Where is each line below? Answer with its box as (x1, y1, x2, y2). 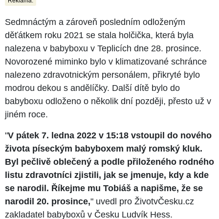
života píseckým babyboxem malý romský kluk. (5, 143, 202, 153)
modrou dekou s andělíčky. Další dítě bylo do (5, 83, 180, 93)
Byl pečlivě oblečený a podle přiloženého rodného (5, 156, 214, 167)
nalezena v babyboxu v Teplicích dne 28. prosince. (5, 43, 201, 53)
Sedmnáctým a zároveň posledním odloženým (5, 17, 185, 27)
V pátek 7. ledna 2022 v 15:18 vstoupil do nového (8, 130, 212, 140)
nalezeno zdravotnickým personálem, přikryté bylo (5, 69, 200, 80)
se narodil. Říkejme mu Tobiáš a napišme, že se (5, 183, 203, 193)
